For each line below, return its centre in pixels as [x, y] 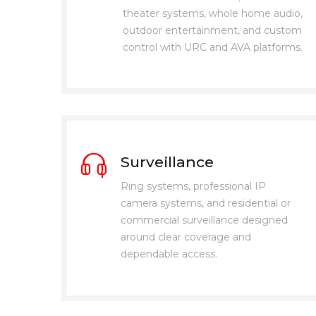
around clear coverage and [186, 237]
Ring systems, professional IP [193, 187]
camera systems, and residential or [206, 203]
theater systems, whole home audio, [213, 13]
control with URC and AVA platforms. [213, 47]
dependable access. [169, 254]
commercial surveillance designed [204, 220]
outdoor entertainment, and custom [212, 30]
